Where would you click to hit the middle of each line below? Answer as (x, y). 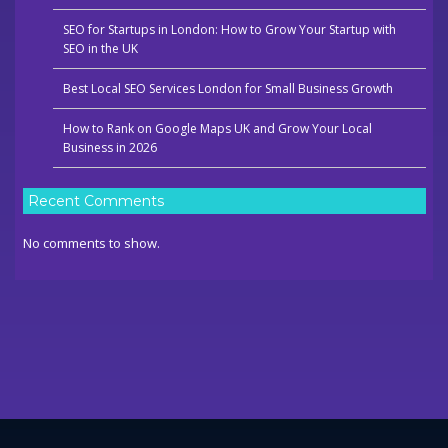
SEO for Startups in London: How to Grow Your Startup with (229, 30)
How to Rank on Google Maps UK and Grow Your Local (217, 129)
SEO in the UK (100, 49)
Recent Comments (95, 201)
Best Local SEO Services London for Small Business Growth (227, 89)
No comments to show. (91, 243)
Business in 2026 (109, 148)
